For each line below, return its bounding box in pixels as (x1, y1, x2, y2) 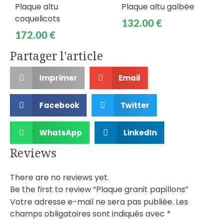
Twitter (120, 100, 149, 111)
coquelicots (15, 13, 60, 24)
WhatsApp (39, 127, 82, 138)
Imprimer (39, 72, 77, 83)
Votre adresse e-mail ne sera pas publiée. (10, 196, 174, 208)
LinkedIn (123, 127, 157, 138)
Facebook (39, 100, 79, 111)
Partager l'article (10, 49, 103, 68)
